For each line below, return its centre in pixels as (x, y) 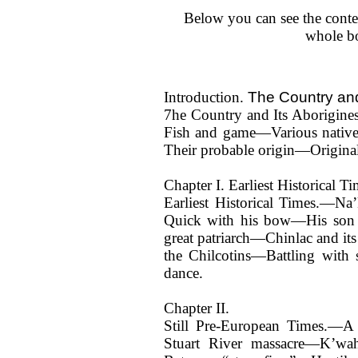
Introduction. (206, 97)
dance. (183, 273)
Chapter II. (197, 308)
